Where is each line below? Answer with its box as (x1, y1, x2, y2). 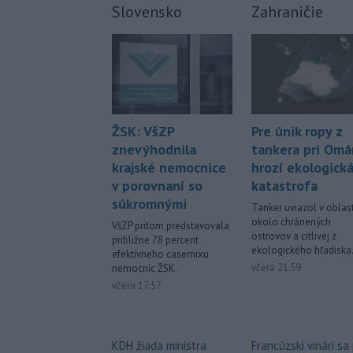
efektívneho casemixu (112, 247, 209, 262)
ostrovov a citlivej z (251, 229, 336, 243)
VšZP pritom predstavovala (112, 219, 229, 233)
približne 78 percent (112, 233, 199, 247)
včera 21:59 (251, 261, 301, 275)
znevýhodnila (112, 140, 196, 159)
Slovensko (112, 2, 182, 23)
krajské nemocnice (112, 158, 226, 177)
